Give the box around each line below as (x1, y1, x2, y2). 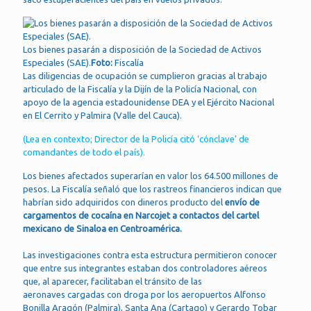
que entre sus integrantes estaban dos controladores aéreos (23, 263, 267, 273)
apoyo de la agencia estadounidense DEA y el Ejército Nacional (23, 97, 274, 107)
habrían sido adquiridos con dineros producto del (23, 197, 223, 207)
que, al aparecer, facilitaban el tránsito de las (23, 276, 202, 286)
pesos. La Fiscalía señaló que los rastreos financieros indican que (23, 184, 282, 194)
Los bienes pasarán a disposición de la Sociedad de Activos (23, 44, 262, 54)
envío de (223, 197, 260, 207)
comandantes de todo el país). (23, 147, 145, 157)
